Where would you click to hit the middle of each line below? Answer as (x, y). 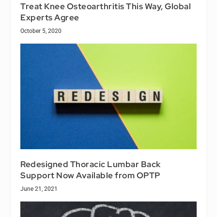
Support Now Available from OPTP (90, 175)
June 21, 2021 (39, 189)
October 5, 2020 (41, 31)
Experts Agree (50, 17)
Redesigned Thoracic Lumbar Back (91, 164)
